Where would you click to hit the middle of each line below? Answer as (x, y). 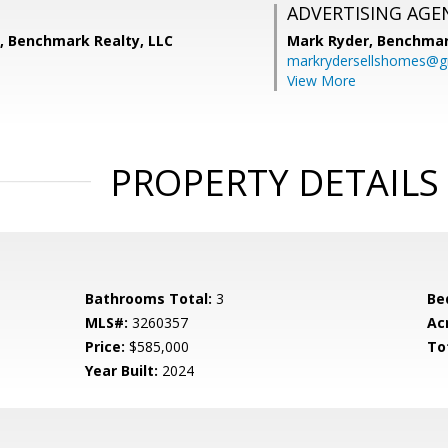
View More (321, 80)
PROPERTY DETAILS (274, 182)
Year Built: (122, 370)
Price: (105, 346)
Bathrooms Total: (149, 298)
